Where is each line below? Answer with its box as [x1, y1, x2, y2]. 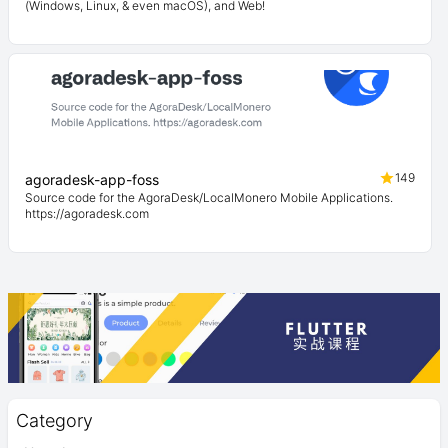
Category [16, 410, 93, 431]
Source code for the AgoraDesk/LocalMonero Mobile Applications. [25, 190, 393, 205]
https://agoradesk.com [25, 206, 149, 221]
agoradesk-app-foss [25, 171, 159, 188]
